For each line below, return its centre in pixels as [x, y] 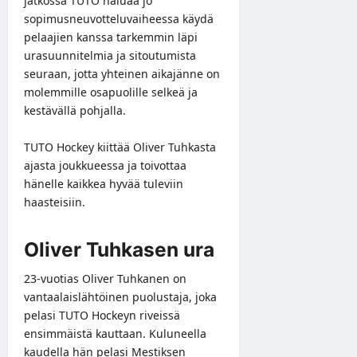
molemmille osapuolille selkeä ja [111, 92]
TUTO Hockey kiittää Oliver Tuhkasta [120, 147]
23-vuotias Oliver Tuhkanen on [105, 278]
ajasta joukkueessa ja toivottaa [105, 165]
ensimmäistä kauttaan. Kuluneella [115, 333]
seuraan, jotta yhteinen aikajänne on [122, 73]
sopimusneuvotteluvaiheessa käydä [119, 18]
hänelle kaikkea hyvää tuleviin [104, 183]
